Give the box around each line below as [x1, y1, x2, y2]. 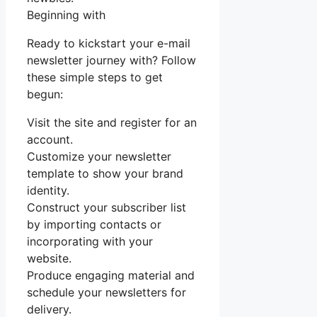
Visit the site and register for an [27, 115, 197, 130]
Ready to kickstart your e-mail [27, 36, 190, 51]
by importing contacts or [27, 217, 161, 232]
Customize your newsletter [27, 149, 171, 164]
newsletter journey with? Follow [27, 53, 196, 68]
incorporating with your [27, 234, 153, 249]
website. [27, 251, 71, 266]
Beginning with [27, 8, 105, 23]
